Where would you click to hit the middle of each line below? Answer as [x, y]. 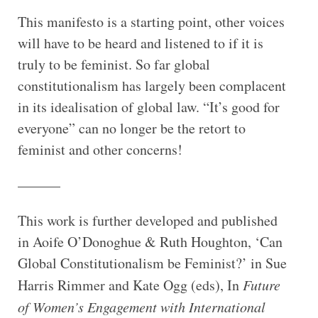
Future [261, 284]
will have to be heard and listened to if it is [140, 43]
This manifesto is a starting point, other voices [151, 21]
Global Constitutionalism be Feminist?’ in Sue [152, 263]
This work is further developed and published [147, 220]
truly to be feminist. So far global [114, 64]
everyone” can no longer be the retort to [131, 128]
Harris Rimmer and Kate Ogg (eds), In [130, 285]
